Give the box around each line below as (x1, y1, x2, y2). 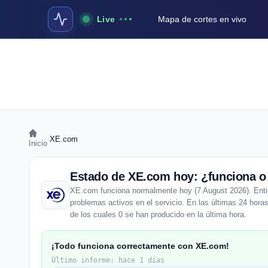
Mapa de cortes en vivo (158, 14, 247, 24)
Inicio (29, 139, 47, 148)
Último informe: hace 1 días (51, 256, 165, 264)
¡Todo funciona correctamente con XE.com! (51, 241, 229, 251)
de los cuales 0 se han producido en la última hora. (70, 210, 246, 219)
